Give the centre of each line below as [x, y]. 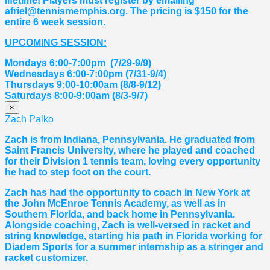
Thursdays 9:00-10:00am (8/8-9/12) [83, 84]
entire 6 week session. [55, 22]
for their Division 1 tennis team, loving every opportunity [133, 161]
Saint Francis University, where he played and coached [130, 150]
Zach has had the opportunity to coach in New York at [127, 192]
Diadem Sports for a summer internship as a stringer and [134, 246]
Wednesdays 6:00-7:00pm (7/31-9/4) [86, 74]
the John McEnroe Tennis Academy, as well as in [115, 203]
